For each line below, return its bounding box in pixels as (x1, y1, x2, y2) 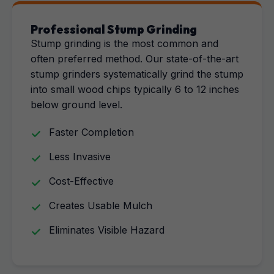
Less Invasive (49, 150, 111, 163)
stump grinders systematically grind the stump (31, 68, 243, 80)
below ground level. (31, 98, 122, 111)
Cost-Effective (49, 175, 114, 187)
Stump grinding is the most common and (31, 37, 218, 50)
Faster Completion (49, 126, 134, 138)
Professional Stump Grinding (31, 22, 197, 37)
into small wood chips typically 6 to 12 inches (31, 83, 239, 95)
